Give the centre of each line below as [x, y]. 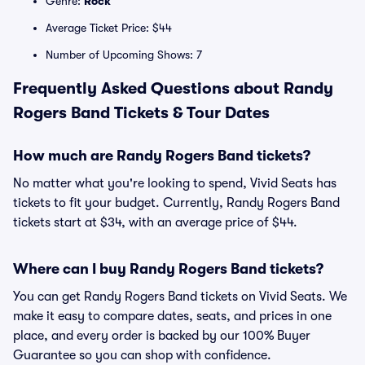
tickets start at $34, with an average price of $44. [155, 222]
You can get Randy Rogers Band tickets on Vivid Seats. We [180, 297]
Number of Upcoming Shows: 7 [124, 55]
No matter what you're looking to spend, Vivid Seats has [175, 183]
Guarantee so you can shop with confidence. [142, 355]
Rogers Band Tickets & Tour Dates [141, 113]
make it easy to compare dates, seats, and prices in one [172, 316]
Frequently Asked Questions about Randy [173, 88]
